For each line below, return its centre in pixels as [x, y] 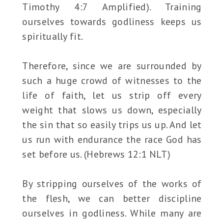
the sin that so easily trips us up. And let [112, 125]
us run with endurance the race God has [112, 140]
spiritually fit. [53, 37]
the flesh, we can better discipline [112, 199]
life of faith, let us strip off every [112, 96]
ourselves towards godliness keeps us [112, 22]
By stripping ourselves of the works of [112, 184]
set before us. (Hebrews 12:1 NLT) [96, 154]
